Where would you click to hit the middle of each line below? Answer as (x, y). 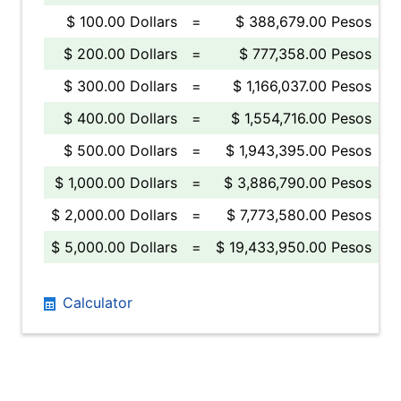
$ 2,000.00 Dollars (114, 215)
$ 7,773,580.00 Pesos (299, 215)
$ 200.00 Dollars (120, 54)
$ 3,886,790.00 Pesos (298, 183)
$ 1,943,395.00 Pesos (299, 150)
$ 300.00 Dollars (120, 86)
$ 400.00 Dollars (120, 118)
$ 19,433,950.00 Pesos (294, 247)
